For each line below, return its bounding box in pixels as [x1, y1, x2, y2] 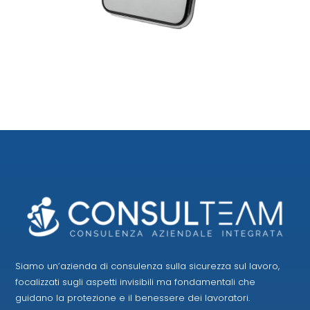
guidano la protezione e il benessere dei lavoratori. [15, 291, 250, 305]
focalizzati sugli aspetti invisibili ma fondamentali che [15, 275, 256, 289]
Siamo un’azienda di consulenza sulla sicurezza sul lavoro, [15, 259, 280, 273]
